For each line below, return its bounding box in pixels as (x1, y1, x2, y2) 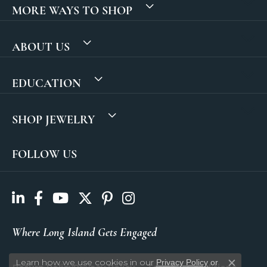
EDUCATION (12, 75, 81, 91)
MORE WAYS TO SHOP (12, 2, 132, 18)
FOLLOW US (12, 146, 77, 162)
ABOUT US (12, 39, 70, 54)
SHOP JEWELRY (12, 111, 95, 127)
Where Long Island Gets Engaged (12, 224, 157, 240)
